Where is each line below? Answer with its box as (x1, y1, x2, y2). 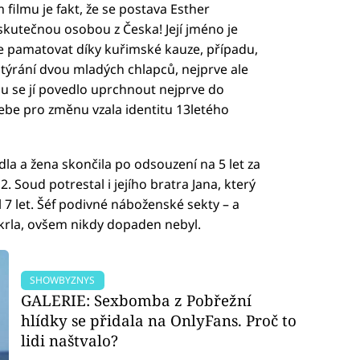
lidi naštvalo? (21, 329, 119, 350)
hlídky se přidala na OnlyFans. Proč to (21, 309, 297, 330)
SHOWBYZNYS (30, 272, 96, 287)
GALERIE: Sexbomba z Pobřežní (21, 289, 252, 310)
